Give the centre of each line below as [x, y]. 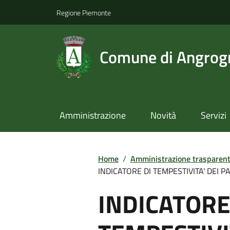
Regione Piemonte [84, 12]
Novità [163, 116]
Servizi [213, 116]
